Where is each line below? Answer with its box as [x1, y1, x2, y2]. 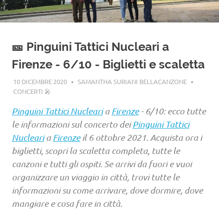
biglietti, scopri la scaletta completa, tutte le [12, 145, 180, 156]
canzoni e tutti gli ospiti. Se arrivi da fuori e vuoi [12, 158, 192, 169]
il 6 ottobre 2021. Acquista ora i [80, 131, 202, 143]
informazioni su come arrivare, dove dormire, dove [12, 184, 203, 196]
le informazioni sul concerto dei [12, 118, 132, 130]
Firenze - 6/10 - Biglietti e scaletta [12, 57, 205, 71]
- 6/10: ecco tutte [139, 105, 206, 116]
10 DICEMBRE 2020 [13, 77, 67, 86]
